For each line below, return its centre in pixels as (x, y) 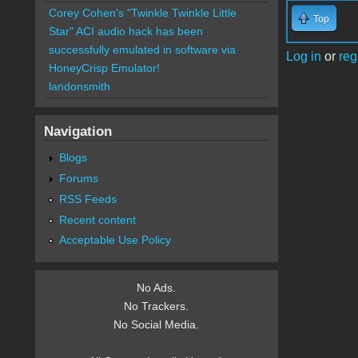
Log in (303, 56)
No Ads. (157, 288)
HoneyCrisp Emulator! (104, 68)
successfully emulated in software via (142, 50)
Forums (78, 178)
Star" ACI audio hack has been (125, 32)
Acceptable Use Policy (115, 240)
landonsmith (79, 87)
